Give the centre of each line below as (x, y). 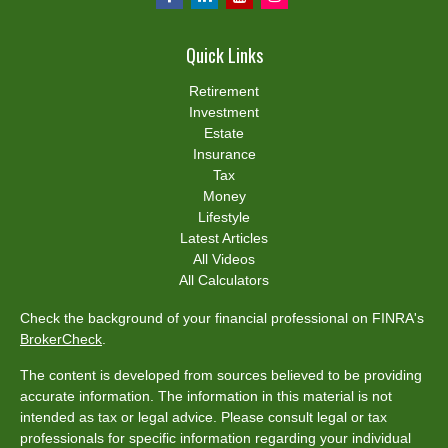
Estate (224, 132)
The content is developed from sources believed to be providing (221, 374)
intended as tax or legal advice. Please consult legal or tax (203, 416)
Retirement (224, 90)
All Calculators (224, 279)
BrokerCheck (61, 338)
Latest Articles (224, 237)
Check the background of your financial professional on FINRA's (222, 317)
